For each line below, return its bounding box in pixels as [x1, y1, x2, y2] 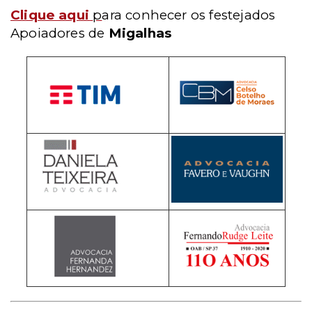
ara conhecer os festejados [102, 6, 276, 23]
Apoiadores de [10, 24, 109, 41]
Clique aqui [10, 6, 90, 23]
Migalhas [108, 24, 172, 41]
